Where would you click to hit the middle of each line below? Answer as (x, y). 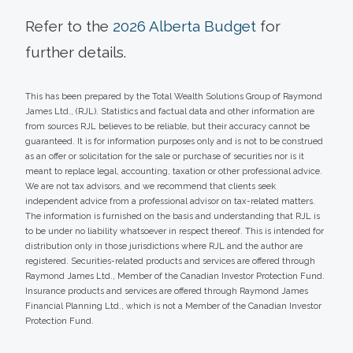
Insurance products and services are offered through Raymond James (167, 292)
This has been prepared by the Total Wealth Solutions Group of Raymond (174, 97)
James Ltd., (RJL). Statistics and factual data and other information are (170, 112)
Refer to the (69, 26)
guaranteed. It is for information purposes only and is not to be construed (174, 142)
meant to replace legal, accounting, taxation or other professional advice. (174, 172)
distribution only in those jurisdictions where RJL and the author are (164, 247)
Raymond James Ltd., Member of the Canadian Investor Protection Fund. (175, 277)
